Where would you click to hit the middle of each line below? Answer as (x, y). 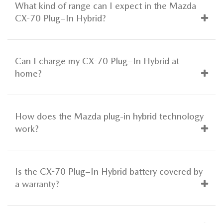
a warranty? (37, 184)
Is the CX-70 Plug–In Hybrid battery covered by (109, 171)
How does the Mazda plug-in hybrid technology (109, 116)
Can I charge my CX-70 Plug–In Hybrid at (97, 61)
